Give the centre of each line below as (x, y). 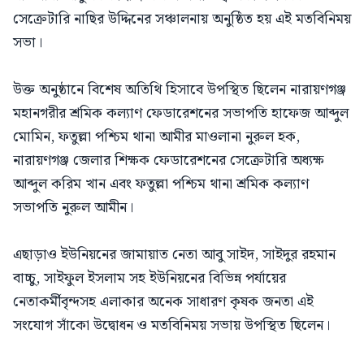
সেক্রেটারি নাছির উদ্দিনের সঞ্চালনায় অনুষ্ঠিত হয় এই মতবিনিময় (182, 19)
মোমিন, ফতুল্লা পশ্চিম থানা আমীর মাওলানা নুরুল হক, (156, 136)
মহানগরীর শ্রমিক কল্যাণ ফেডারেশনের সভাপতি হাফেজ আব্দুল (181, 113)
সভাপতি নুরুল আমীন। (73, 207)
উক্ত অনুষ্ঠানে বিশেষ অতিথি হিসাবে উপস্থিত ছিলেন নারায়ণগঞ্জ (180, 89)
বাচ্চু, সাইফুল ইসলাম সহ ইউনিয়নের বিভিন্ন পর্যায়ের (149, 278)
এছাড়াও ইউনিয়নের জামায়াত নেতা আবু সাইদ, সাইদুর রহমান (174, 254)
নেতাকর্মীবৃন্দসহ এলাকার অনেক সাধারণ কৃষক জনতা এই (163, 301)
